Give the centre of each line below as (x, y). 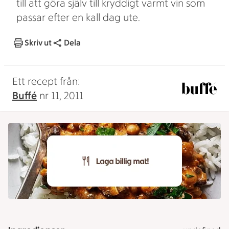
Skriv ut (38, 43)
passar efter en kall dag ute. (78, 17)
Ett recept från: (46, 81)
